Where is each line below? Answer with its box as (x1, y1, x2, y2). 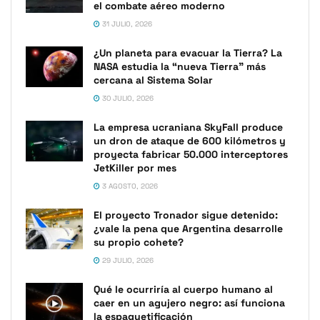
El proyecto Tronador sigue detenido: (94, 209, 278, 221)
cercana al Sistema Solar (94, 74, 213, 86)
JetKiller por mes (94, 161, 176, 174)
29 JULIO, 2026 (100, 256, 154, 265)
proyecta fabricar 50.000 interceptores (94, 148, 288, 161)
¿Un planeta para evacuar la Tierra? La (94, 46, 282, 59)
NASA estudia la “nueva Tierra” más (94, 60, 266, 73)
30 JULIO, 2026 (100, 94, 154, 103)
